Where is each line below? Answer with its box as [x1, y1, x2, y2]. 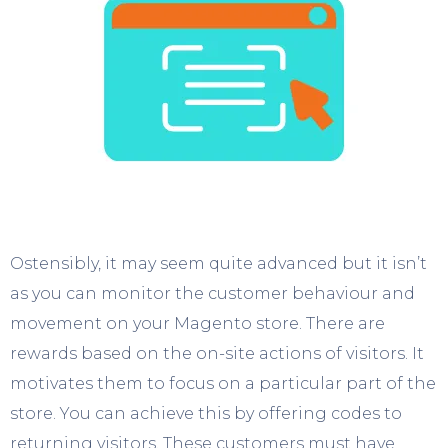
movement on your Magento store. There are [10, 313, 385, 333]
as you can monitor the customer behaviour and [10, 283, 415, 303]
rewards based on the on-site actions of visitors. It [10, 343, 424, 363]
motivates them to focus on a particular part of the [10, 373, 436, 393]
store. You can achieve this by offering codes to [10, 403, 402, 423]
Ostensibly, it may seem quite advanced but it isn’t [10, 253, 427, 273]
